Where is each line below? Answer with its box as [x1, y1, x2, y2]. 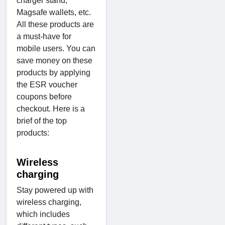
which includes [17, 209, 70, 218]
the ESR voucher [17, 80, 77, 89]
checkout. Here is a [17, 104, 85, 113]
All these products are [17, 20, 94, 29]
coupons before [17, 92, 72, 101]
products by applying [17, 68, 90, 77]
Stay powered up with [17, 185, 93, 194]
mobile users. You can [17, 44, 95, 53]
